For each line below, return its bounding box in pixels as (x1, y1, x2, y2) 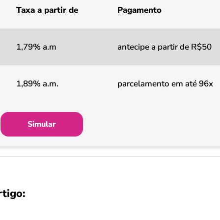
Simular (27, 119, 56, 130)
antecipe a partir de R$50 (117, 41, 212, 53)
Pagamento (117, 4, 162, 16)
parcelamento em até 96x (117, 78, 213, 89)
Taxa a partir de (16, 4, 78, 16)
